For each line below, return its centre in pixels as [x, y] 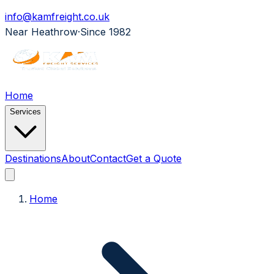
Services [25, 112]
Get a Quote [154, 158]
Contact [108, 158]
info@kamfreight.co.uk [57, 17]
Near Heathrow [41, 32]
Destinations [33, 158]
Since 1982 [106, 32]
